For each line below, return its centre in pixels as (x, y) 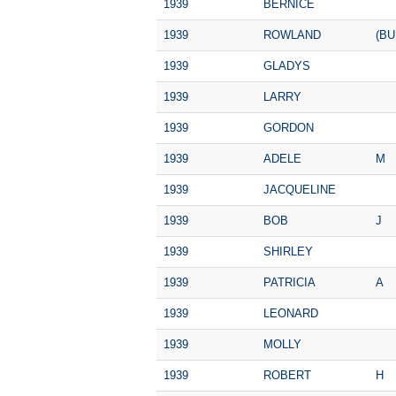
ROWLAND (292, 34)
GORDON (289, 127)
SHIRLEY (288, 251)
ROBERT (287, 375)
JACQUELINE (300, 189)
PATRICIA (289, 282)
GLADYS (287, 65)
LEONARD (291, 313)
